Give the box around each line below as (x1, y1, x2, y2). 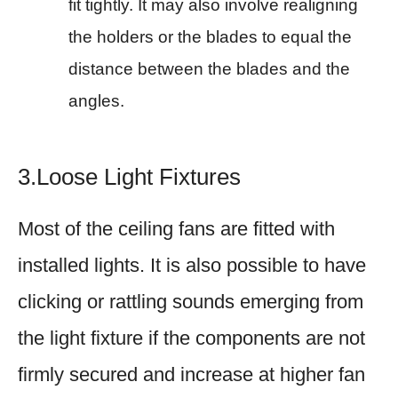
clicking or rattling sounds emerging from (18, 290, 363, 313)
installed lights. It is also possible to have (18, 253, 366, 276)
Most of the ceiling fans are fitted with (18, 217, 335, 240)
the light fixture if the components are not (18, 326, 365, 349)
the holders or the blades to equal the (68, 27, 352, 46)
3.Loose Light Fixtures (18, 163, 241, 190)
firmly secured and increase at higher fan (18, 362, 365, 386)
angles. (68, 91, 124, 110)
